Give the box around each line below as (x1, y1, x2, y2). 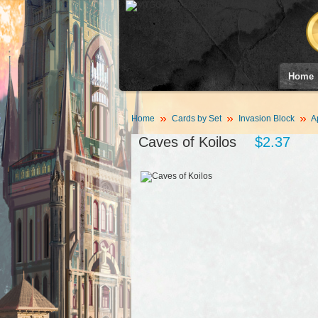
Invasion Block (238, 114, 295, 124)
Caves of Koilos (138, 134, 236, 150)
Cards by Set (171, 114, 221, 124)
